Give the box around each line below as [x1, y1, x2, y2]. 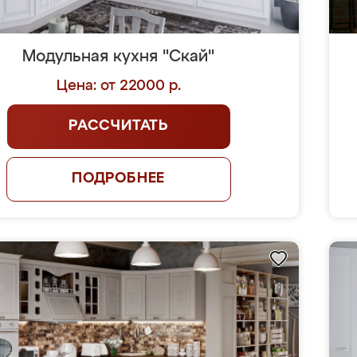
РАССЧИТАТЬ [69, 119, 169, 133]
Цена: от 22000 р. [56, 79, 181, 93]
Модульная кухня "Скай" [22, 49, 215, 65]
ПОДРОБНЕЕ [71, 171, 166, 186]
